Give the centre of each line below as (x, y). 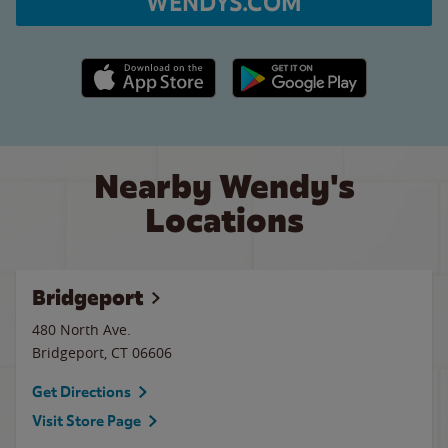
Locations (224, 220)
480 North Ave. (81, 329)
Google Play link (283, 68)
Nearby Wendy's (224, 186)
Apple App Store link (148, 68)
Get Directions (81, 392)
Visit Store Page (86, 421)
